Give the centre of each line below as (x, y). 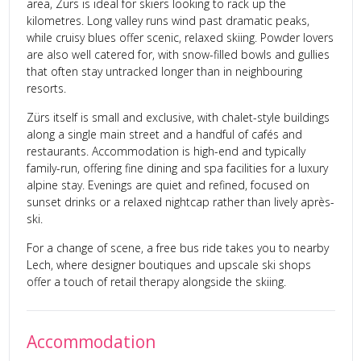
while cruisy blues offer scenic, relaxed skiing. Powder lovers (180, 38)
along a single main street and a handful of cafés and (164, 135)
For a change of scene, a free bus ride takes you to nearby (177, 248)
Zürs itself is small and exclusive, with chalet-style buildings (178, 118)
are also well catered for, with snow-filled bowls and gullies (178, 55)
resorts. (46, 89)
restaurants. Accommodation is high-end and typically (166, 151)
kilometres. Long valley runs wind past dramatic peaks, (168, 21)
